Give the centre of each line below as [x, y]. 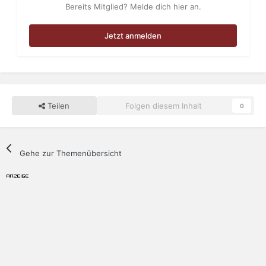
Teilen [58, 106]
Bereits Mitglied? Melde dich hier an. [133, 7]
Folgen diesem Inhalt [163, 106]
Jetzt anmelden [133, 36]
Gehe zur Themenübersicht [71, 153]
